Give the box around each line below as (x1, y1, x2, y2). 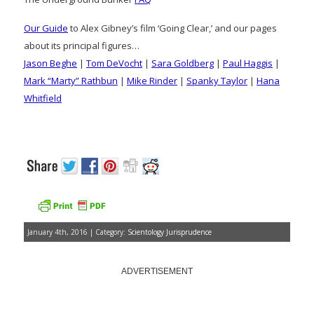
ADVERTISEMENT (121, 266, 193, 276)
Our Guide (24, 21, 68, 34)
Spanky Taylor (186, 74, 247, 87)
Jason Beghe (24, 56, 77, 69)
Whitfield (24, 91, 62, 104)
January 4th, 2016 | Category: (27, 226, 128, 237)
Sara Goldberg (151, 56, 214, 69)
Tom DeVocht (86, 56, 142, 69)
